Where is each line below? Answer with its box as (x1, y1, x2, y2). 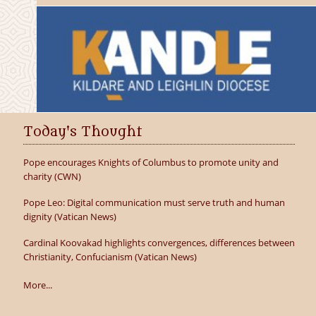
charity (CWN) (23, 170, 81, 183)
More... (23, 279, 52, 291)
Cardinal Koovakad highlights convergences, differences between (23, 236, 295, 249)
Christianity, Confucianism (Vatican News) (23, 250, 197, 263)
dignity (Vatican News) (23, 210, 116, 223)
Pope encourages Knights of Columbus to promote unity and (23, 156, 279, 169)
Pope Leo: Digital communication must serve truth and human (23, 196, 285, 209)
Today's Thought (23, 124, 142, 140)
